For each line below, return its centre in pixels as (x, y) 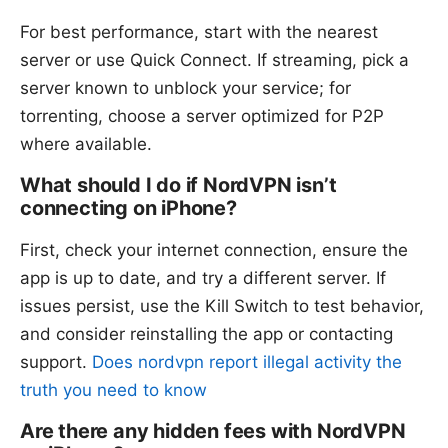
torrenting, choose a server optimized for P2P (202, 116)
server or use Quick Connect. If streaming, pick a (214, 60)
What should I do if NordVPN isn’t (178, 185)
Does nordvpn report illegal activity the (247, 362)
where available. (86, 144)
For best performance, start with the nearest (199, 32)
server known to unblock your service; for (185, 88)
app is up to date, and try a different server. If (203, 278)
